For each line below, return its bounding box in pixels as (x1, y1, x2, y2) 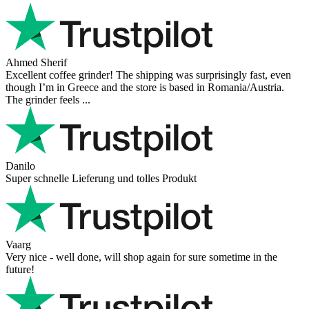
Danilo (6, 159, 35, 172)
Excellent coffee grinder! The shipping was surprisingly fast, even (6, 68, 291, 81)
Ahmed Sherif (6, 56, 67, 68)
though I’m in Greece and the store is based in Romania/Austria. (6, 81, 284, 93)
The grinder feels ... (6, 93, 90, 106)
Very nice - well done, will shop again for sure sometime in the (6, 250, 277, 263)
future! (6, 263, 34, 275)
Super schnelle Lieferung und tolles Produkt (6, 172, 197, 184)
